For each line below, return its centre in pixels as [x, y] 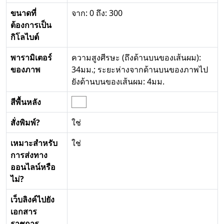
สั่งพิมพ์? [25, 123]
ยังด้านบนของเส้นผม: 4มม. [118, 82]
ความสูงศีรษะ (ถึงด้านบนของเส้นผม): [136, 58]
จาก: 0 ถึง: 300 [97, 13]
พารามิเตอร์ [31, 58]
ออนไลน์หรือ [33, 167]
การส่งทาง [29, 155]
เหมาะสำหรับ [34, 143]
